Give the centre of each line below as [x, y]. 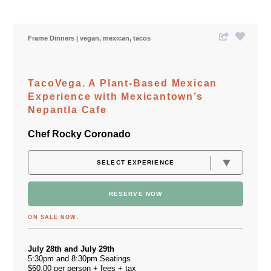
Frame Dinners [52, 38]
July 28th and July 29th [73, 249]
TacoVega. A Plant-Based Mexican [123, 83]
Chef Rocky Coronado [80, 134]
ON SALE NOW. [54, 217]
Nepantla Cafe [67, 109]
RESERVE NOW [135, 194]
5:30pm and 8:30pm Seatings [80, 258]
